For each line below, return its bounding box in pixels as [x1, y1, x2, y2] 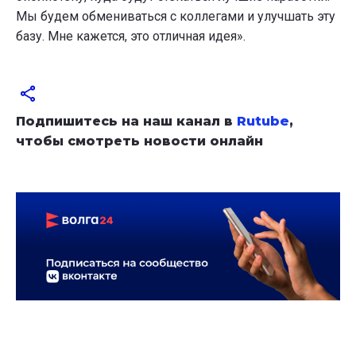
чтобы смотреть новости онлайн [16, 133, 263, 149]
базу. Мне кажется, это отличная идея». [16, 28, 246, 44]
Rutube [237, 113, 289, 129]
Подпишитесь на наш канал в [16, 113, 237, 129]
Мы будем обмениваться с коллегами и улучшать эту [16, 8, 335, 24]
